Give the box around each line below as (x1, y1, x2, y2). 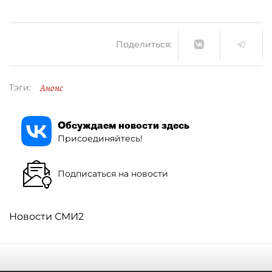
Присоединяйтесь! (58, 132, 143, 144)
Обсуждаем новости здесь (58, 118, 189, 131)
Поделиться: (116, 38, 172, 50)
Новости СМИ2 (9, 211, 84, 222)
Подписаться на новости (58, 168, 168, 179)
